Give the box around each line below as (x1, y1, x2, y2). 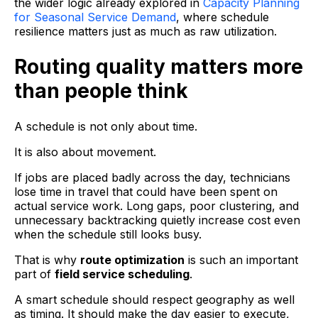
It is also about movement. (14, 145, 156, 159)
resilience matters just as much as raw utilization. (14, 23, 277, 38)
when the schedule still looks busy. (14, 227, 202, 241)
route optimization (80, 253, 185, 267)
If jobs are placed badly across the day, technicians (14, 170, 290, 185)
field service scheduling (55, 267, 190, 281)
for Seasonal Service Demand (14, 9, 176, 24)
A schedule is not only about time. (14, 119, 197, 133)
